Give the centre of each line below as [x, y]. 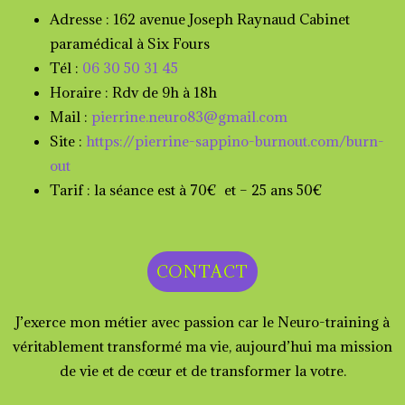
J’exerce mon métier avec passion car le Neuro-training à [202, 322]
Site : [68, 141]
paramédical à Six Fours [130, 43]
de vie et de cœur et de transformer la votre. [202, 371]
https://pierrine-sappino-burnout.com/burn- [235, 141]
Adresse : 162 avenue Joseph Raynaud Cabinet [200, 19]
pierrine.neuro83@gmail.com [189, 116]
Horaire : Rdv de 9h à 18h [133, 92]
